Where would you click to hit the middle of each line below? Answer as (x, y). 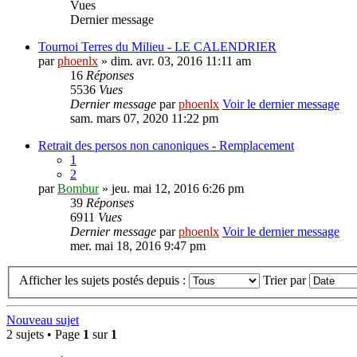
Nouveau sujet (43, 320)
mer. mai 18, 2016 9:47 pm (138, 246)
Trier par (286, 280)
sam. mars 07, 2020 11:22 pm (144, 118)
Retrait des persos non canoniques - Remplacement (166, 145)
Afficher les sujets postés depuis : (104, 280)
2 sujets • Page (45, 334)
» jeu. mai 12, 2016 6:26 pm (171, 188)
